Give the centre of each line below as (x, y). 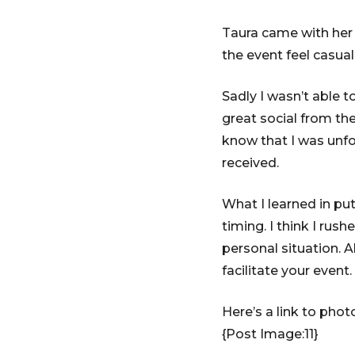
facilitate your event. (287, 270)
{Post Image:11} (270, 334)
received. (250, 162)
